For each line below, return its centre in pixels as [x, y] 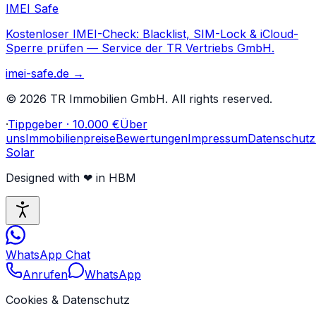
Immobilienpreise [71, 139]
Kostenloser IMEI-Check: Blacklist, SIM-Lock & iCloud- [152, 34]
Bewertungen [152, 139]
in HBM [114, 178]
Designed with [44, 178]
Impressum [218, 139]
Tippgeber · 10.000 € [64, 124]
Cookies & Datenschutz [68, 300]
